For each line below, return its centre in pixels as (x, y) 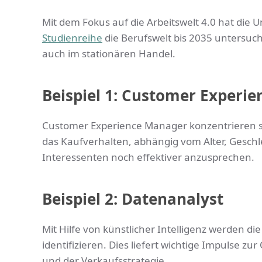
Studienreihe (72, 38)
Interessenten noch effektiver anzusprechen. (148, 157)
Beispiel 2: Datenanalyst (133, 199)
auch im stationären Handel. (109, 54)
